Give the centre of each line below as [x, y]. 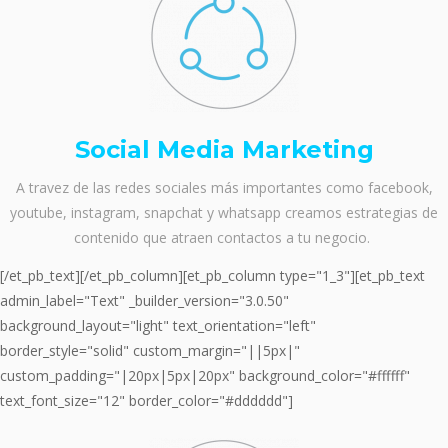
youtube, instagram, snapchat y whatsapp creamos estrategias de [224, 213]
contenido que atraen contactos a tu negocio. [224, 238]
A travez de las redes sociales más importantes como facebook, [224, 188]
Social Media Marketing [224, 149]
